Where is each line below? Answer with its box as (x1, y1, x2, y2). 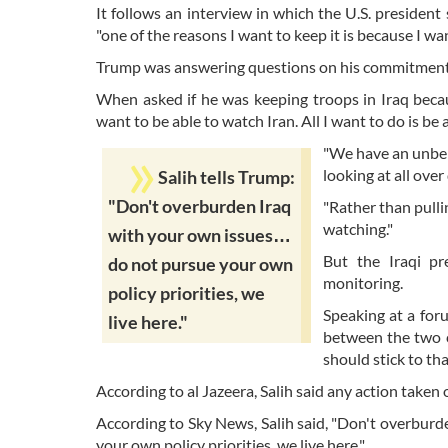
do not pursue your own (108, 253, 293, 275)
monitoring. (323, 272, 403, 292)
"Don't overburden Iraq (108, 195, 291, 217)
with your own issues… (108, 224, 291, 246)
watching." (323, 218, 393, 238)
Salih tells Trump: (157, 166, 295, 188)
